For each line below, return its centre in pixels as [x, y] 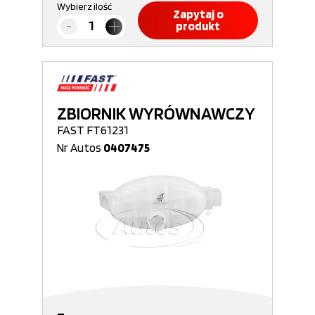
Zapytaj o [198, 14]
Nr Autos [80, 148]
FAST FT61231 [93, 130]
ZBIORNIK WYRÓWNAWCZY [156, 113]
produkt [198, 26]
